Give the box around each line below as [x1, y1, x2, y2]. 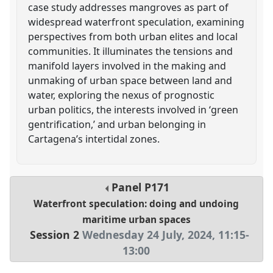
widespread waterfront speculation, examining [28, 15, 245, 29]
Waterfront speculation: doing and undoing [34, 197, 239, 211]
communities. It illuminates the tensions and [28, 44, 233, 58]
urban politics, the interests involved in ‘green [28, 102, 239, 116]
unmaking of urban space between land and [28, 73, 233, 87]
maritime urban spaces [82, 213, 191, 227]
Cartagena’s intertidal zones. [28, 132, 160, 146]
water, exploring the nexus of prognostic [28, 88, 215, 102]
